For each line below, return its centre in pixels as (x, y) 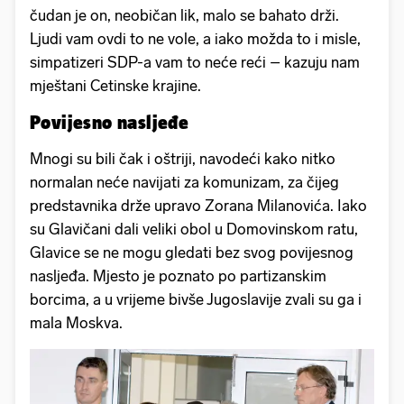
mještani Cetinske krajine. (115, 85)
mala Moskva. (76, 322)
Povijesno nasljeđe (110, 121)
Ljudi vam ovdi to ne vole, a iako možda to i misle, (195, 38)
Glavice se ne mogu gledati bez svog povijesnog (192, 252)
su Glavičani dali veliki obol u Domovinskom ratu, (194, 229)
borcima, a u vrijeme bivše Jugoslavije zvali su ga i (196, 299)
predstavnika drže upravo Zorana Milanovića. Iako (198, 205)
